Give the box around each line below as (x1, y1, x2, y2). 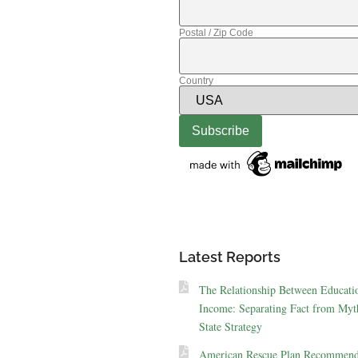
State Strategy (198, 319, 262, 335)
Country (178, 74, 213, 86)
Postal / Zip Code (178, 26, 253, 38)
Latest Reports (178, 249, 280, 266)
